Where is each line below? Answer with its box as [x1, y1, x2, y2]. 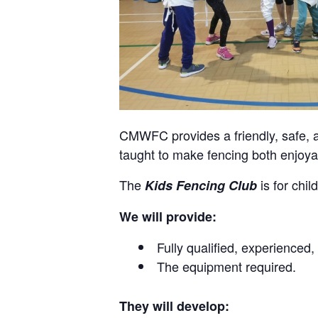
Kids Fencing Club [145, 175, 257, 194]
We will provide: [119, 207, 216, 226]
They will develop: [119, 296, 229, 315]
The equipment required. [157, 256, 296, 275]
